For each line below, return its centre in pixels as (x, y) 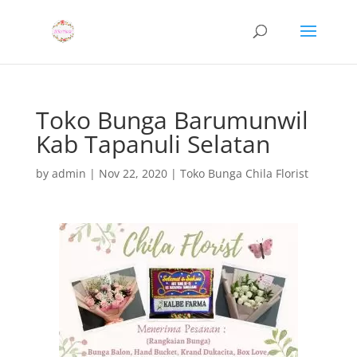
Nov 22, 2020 (133, 173)
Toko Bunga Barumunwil (172, 120)
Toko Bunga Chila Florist (244, 173)
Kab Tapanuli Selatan (153, 144)
